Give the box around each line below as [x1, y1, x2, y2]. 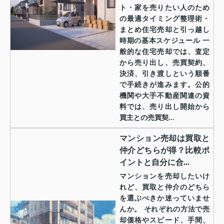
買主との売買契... [119, 113, 174, 121]
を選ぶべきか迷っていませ [119, 194, 209, 202]
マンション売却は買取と [119, 133, 209, 142]
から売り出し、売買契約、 [119, 58, 209, 66]
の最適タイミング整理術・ [119, 14, 209, 22]
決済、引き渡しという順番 [119, 69, 209, 77]
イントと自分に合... [119, 157, 189, 166]
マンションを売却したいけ [119, 172, 209, 180]
